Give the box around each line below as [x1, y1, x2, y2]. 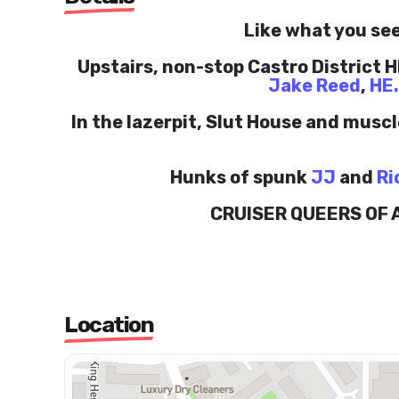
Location [64, 312, 153, 338]
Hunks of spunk [170, 167, 311, 188]
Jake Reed [267, 75, 361, 96]
